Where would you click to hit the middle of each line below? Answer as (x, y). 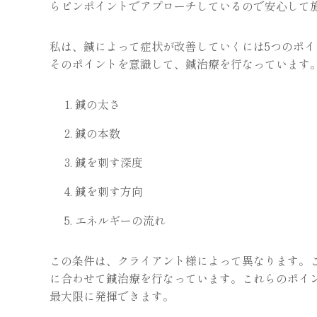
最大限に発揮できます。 (112, 296)
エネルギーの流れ (120, 220)
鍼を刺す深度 (109, 162)
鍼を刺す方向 (109, 191)
